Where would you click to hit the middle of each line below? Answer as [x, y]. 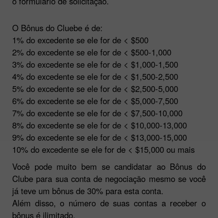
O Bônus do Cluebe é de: [57, 27]
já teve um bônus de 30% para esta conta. [88, 191]
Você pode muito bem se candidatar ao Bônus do [109, 166]
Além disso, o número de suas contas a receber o [109, 203]
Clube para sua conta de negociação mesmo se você [109, 178]
